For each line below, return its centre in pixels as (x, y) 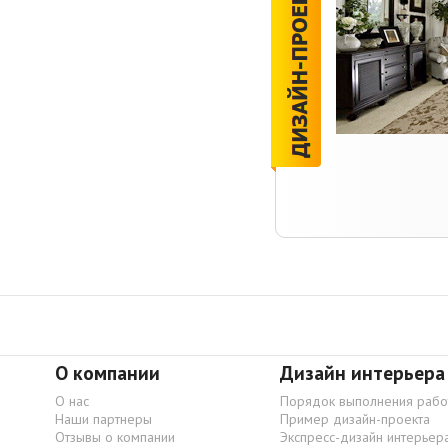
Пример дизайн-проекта (355, 418)
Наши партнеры (103, 418)
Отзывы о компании (115, 436)
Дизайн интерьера (362, 372)
